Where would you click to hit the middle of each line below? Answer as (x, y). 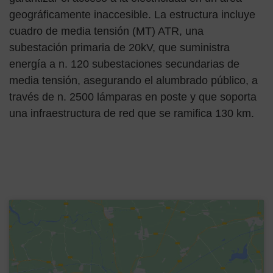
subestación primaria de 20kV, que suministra (119, 48)
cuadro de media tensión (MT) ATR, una (106, 31)
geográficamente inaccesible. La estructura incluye (132, 15)
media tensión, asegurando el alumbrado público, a (133, 80)
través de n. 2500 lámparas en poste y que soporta (133, 97)
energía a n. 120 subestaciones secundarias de (124, 64)
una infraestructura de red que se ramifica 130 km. (132, 113)
